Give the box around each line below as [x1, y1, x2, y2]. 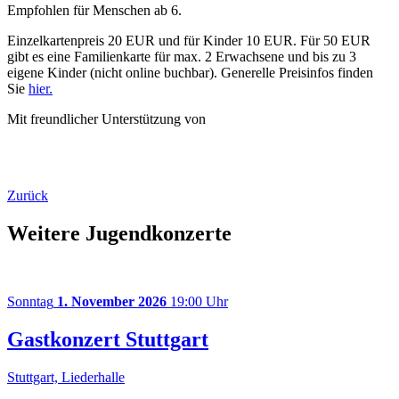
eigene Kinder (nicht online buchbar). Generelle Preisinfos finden [7, 65, 373, 81]
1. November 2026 [57, 293, 167, 309]
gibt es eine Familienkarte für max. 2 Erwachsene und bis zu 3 [7, 49, 356, 65]
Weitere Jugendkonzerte [7, 221, 232, 245]
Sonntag [7, 293, 53, 309]
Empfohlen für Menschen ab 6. [7, 3, 182, 19]
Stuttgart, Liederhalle [7, 369, 125, 385]
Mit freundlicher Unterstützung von [7, 111, 206, 127]
